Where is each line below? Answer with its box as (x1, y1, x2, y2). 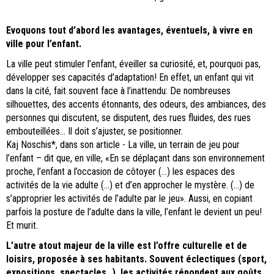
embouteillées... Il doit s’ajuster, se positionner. (6, 125, 183, 138)
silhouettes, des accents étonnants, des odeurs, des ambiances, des (6, 98, 266, 111)
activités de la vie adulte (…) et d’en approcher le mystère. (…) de (6, 179, 254, 191)
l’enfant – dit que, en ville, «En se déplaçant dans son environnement (6, 152, 265, 165)
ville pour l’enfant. (6, 38, 81, 50)
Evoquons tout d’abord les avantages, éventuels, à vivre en (6, 24, 253, 37)
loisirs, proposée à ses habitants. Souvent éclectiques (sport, (6, 253, 267, 265)
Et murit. (6, 220, 38, 232)
